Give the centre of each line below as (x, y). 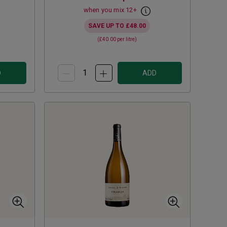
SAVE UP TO (107, 26)
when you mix (105, 10)
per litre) (127, 40)
